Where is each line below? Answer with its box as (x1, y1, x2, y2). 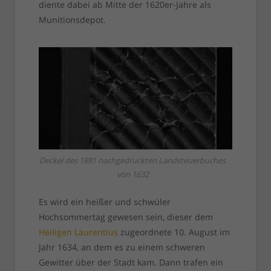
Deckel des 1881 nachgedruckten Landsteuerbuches (39, 155, 226, 166)
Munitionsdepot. (38, 14, 106, 26)
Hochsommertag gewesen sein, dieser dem (38, 211, 213, 223)
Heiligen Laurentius (38, 226, 118, 238)
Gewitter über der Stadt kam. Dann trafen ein (38, 256, 223, 269)
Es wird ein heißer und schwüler (38, 196, 171, 208)
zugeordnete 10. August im (117, 226, 230, 238)
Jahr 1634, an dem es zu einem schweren (38, 241, 205, 253)
